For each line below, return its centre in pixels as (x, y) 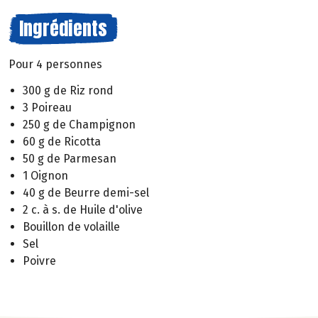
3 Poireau (47, 107)
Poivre (39, 261)
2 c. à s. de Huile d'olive (83, 209)
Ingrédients (63, 28)
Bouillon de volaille (71, 226)
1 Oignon (45, 175)
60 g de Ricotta (62, 141)
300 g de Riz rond (68, 90)
